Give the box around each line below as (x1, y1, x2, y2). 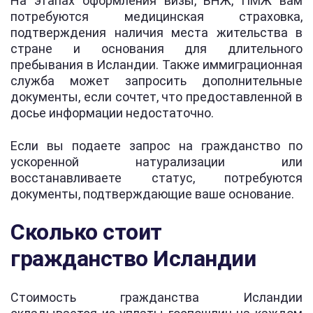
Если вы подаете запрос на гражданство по (10, 138, 303, 153)
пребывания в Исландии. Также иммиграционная (10, 57, 303, 72)
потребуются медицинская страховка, (10, 8, 303, 24)
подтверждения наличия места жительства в (10, 24, 303, 40)
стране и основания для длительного (10, 41, 303, 56)
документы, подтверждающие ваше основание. (10, 186, 294, 201)
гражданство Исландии (10, 245, 256, 272)
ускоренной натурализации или (10, 154, 303, 169)
